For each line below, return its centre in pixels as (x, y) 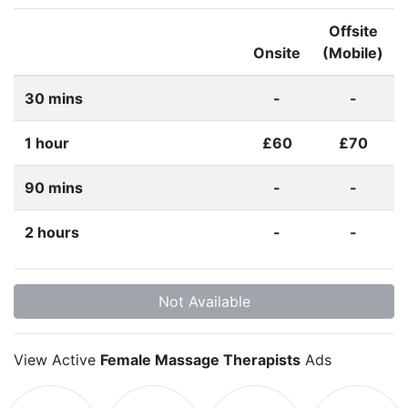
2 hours (52, 232)
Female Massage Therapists (200, 359)
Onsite (277, 52)
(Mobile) (353, 52)
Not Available (204, 301)
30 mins (54, 98)
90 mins (54, 187)
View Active (57, 359)
